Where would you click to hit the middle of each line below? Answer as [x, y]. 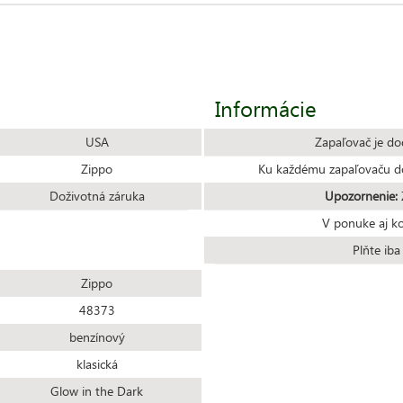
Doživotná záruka [97, 195]
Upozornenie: [361, 195]
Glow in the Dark [97, 390]
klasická [97, 363]
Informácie [266, 107]
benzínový [97, 336]
